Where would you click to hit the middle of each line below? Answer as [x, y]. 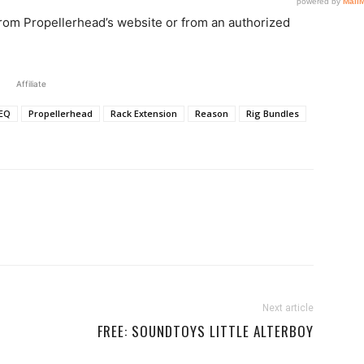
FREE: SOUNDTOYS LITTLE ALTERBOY [206, 331]
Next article [288, 308]
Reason [212, 113]
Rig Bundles [273, 113]
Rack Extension [144, 113]
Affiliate [31, 84]
